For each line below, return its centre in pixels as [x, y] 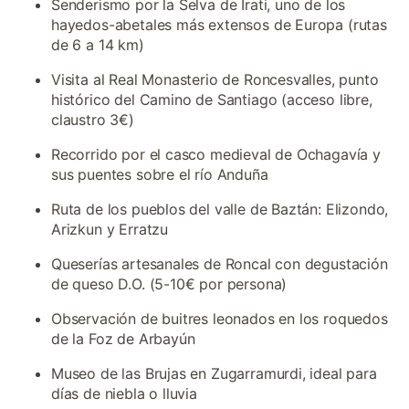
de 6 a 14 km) [98, 45]
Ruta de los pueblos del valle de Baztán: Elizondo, [220, 209]
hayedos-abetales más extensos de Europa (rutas [219, 25]
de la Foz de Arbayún [123, 339]
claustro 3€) [93, 120]
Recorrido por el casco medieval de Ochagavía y [216, 154]
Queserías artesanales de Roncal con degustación [220, 264]
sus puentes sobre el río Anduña [160, 174]
